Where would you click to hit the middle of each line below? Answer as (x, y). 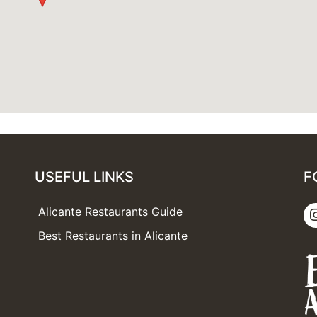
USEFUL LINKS (84, 177)
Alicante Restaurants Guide (110, 211)
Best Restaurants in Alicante (113, 235)
